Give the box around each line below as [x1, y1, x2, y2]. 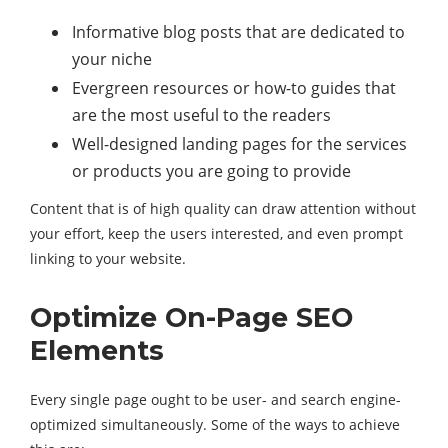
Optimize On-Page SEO [30, 301, 353, 335]
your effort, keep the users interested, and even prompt [30, 224, 403, 244]
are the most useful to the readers [72, 104, 331, 127]
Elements [30, 334, 164, 368]
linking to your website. [30, 249, 186, 269]
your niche [72, 48, 152, 71]
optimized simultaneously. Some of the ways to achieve [30, 415, 400, 435]
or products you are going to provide [72, 160, 351, 183]
